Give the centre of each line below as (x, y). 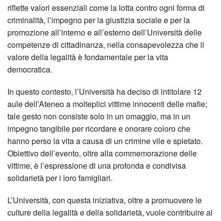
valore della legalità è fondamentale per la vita (88, 57)
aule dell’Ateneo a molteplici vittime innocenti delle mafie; (107, 104)
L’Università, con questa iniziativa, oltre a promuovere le (105, 200)
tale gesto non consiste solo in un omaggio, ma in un (99, 116)
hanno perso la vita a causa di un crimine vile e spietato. (105, 141)
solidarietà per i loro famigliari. (60, 178)
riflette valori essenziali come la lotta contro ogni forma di (106, 8)
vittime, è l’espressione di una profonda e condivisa (97, 166)
